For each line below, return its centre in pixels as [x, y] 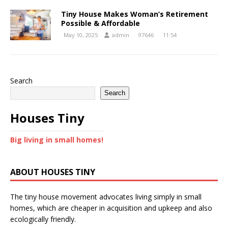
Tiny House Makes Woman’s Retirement [135, 14]
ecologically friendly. [43, 219]
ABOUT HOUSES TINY [53, 172]
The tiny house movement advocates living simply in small [106, 196]
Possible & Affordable [101, 23]
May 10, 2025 [81, 35]
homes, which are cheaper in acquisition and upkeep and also [111, 208]
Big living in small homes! [57, 139]
